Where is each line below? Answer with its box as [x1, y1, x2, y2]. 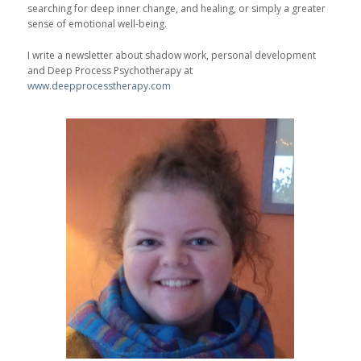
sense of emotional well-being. [27, 17, 167, 31]
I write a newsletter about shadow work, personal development [27, 48, 316, 63]
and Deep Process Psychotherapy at [27, 64, 193, 78]
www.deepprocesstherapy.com [27, 79, 171, 93]
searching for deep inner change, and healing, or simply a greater [27, 2, 326, 16]
